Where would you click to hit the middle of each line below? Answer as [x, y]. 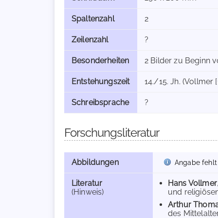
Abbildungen [95, 162]
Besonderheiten [100, 61]
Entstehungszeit [101, 82]
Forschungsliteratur [112, 133]
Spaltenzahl [93, 19]
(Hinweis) [88, 192]
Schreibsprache [100, 102]
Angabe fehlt [196, 162]
